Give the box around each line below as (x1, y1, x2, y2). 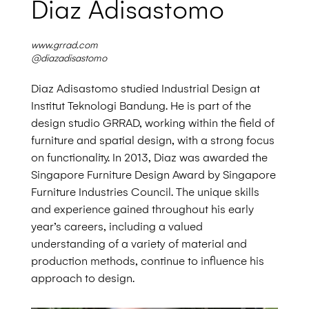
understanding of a (30, 237, 131, 251)
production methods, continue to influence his (30, 255, 264, 268)
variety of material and (130, 237, 247, 251)
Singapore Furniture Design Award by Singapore (30, 168, 276, 182)
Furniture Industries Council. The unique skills (30, 186, 259, 199)
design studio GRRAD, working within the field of (30, 117, 275, 130)
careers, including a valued (63, 220, 203, 234)
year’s (30, 220, 64, 234)
